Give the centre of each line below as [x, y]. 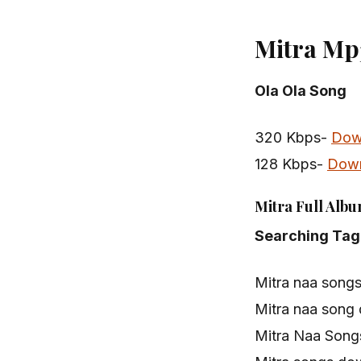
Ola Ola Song [301, 91]
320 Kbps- [293, 138]
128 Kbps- [291, 164]
